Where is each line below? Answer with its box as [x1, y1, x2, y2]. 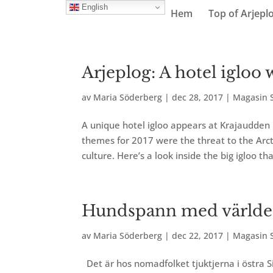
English [79, 2, 108, 12]
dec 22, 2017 [172, 230, 224, 241]
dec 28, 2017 [172, 91, 224, 103]
